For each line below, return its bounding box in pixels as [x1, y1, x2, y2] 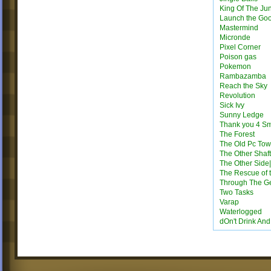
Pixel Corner [220, 43, 261, 51]
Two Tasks [220, 188, 253, 197]
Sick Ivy [220, 101, 244, 109]
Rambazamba [220, 72, 266, 80]
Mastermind [220, 24, 258, 32]
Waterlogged [220, 207, 262, 216]
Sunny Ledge [220, 111, 264, 119]
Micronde [220, 33, 250, 42]
